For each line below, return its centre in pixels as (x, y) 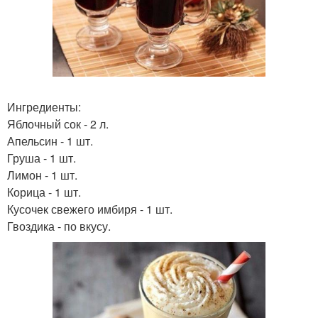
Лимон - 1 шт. (42, 175)
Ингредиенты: (44, 107)
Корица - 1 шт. (44, 192)
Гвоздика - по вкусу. (59, 226)
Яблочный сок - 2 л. (58, 124)
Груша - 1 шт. (42, 158)
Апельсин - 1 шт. (50, 141)
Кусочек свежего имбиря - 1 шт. (90, 209)
